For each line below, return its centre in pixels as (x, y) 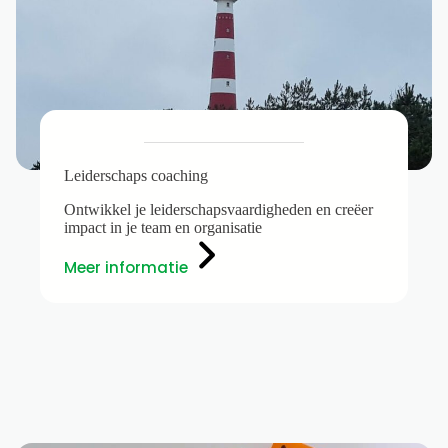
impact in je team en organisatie (163, 227)
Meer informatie (126, 267)
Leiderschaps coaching (136, 175)
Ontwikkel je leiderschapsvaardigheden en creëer (218, 209)
